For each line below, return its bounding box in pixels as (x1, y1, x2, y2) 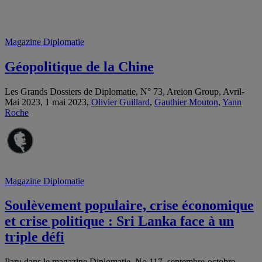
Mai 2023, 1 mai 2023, (5, 96, 91, 107)
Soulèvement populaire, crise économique (5, 198, 254, 213)
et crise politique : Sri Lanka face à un (5, 213, 234, 229)
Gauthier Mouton (154, 96, 218, 107)
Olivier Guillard (91, 96, 150, 107)
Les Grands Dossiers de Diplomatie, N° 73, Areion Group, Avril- (5, 86, 244, 96)
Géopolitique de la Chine (5, 58, 154, 74)
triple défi (5, 229, 64, 245)
